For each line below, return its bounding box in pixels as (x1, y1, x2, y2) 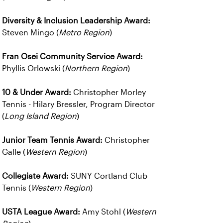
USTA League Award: (2, 208, 80, 216)
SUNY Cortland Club (69, 172, 147, 180)
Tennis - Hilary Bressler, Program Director (2, 100, 155, 109)
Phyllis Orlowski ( (2, 64, 65, 73)
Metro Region (59, 28, 110, 37)
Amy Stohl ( (80, 208, 125, 216)
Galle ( (2, 148, 25, 156)
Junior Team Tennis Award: (2, 136, 105, 144)
